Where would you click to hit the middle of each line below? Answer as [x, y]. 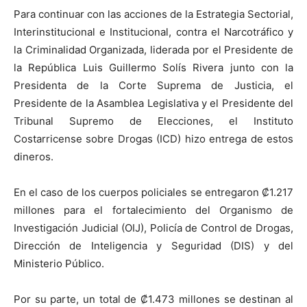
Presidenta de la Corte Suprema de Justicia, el [153, 86]
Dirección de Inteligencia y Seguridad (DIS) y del [153, 246]
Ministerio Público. [59, 264]
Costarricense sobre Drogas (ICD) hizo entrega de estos [153, 139]
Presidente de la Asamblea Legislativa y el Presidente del [153, 103]
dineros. [34, 157]
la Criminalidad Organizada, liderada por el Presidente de [153, 50]
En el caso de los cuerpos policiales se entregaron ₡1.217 [153, 193]
